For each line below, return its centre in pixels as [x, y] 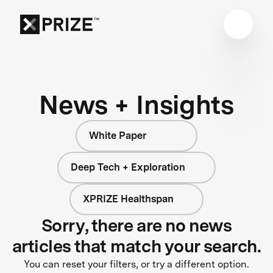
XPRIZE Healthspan [128, 199]
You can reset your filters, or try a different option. [136, 264]
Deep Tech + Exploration [128, 167]
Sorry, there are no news [136, 225]
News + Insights [136, 104]
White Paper [118, 135]
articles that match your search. [136, 246]
